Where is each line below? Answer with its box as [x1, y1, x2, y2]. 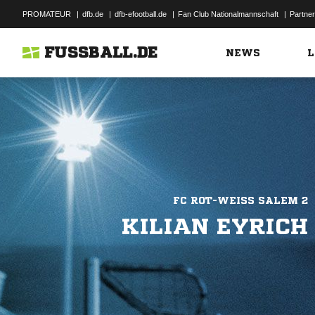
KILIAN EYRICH [122, 215, 308, 238]
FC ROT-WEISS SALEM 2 [173, 195, 302, 205]
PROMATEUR [22, 10, 71, 18]
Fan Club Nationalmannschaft [178, 10, 278, 18]
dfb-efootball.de [115, 10, 167, 18]
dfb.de [82, 10, 103, 18]
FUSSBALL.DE [44, 45, 158, 60]
